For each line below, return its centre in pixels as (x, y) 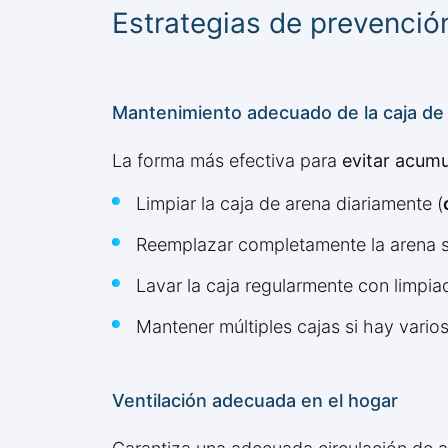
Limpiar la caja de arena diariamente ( (289, 204)
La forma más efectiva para (227, 161)
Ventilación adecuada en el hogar (255, 401)
